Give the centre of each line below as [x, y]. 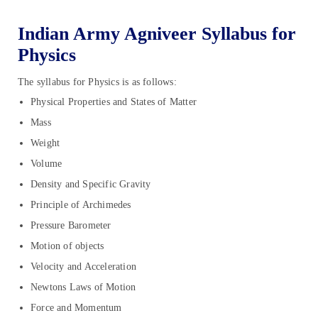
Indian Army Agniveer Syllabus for [157, 34]
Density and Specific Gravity [91, 184]
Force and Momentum [76, 307]
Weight [45, 143]
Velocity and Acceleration [83, 266]
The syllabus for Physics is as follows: [97, 82]
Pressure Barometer [71, 225]
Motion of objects [67, 246]
